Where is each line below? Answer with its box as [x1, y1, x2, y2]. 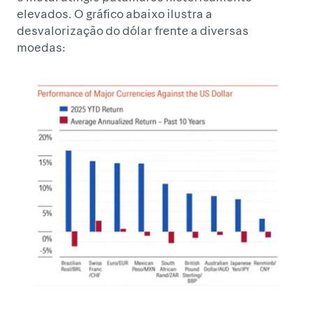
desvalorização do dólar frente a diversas [17, 22, 249, 38]
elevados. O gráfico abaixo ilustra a [17, 6, 212, 22]
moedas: [17, 39, 66, 55]
